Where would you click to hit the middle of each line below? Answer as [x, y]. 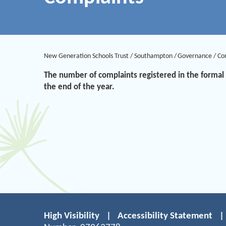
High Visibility [72, 216]
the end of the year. [80, 87]
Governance [195, 56]
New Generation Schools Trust [86, 56]
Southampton [153, 56]
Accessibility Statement [165, 216]
